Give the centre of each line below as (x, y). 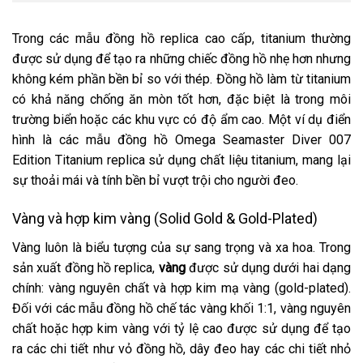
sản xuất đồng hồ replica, (85, 267)
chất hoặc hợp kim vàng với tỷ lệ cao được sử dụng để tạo (181, 328)
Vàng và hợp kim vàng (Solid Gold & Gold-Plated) (165, 218)
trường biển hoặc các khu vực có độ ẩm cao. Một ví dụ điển (181, 120)
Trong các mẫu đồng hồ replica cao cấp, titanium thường (181, 39)
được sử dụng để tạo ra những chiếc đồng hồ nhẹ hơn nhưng (181, 59)
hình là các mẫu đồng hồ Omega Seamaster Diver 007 (181, 140)
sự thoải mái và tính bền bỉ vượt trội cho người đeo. (155, 181)
